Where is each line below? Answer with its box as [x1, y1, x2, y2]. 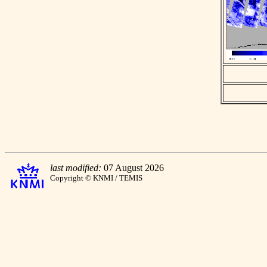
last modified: [50, 163, 101, 173]
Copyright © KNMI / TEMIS [50, 173, 142, 182]
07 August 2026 [101, 163, 164, 173]
